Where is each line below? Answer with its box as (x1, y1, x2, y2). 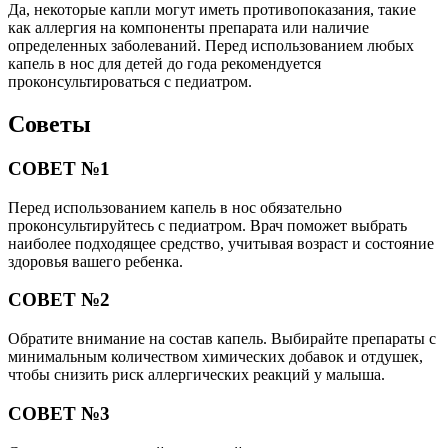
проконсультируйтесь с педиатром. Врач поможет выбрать (8, 216, 407, 234)
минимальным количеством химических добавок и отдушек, (8, 348, 423, 366)
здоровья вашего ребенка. (8, 252, 183, 270)
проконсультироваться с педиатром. (8, 73, 252, 91)
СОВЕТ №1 (8, 157, 110, 179)
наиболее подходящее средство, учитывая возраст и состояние (8, 234, 434, 252)
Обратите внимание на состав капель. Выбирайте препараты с (8, 330, 436, 348)
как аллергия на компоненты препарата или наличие (8, 19, 369, 37)
